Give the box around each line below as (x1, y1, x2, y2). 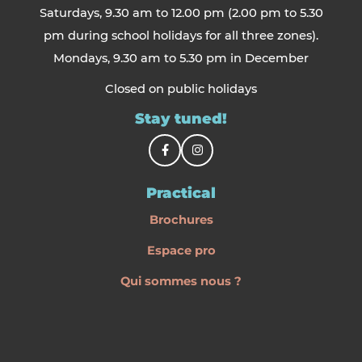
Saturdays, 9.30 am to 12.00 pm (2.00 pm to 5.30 (39, 6, 323, 21)
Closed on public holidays (105, 82, 257, 97)
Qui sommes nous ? (120, 274, 242, 289)
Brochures (149, 213, 213, 228)
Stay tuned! (135, 110, 227, 128)
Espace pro (146, 243, 216, 259)
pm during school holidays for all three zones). (44, 28, 318, 44)
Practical (146, 184, 216, 203)
